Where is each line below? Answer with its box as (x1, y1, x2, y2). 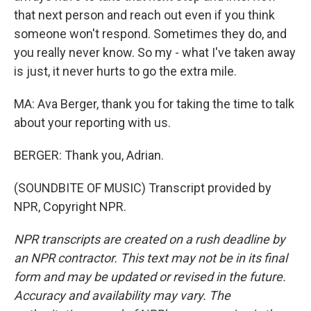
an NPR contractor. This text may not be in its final (14, 251, 287, 265)
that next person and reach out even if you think (14, 8, 275, 22)
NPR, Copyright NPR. (14, 199, 126, 214)
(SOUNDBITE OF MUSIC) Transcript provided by (14, 180, 271, 195)
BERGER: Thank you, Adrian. (14, 148, 164, 162)
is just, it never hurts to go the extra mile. (14, 64, 237, 78)
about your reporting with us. (14, 115, 171, 130)
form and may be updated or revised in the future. (14, 269, 286, 284)
